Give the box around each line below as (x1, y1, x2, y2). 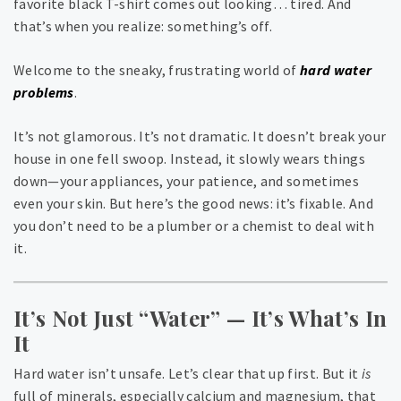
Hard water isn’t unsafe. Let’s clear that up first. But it (13, 364, 362, 383)
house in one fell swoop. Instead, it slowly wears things (13, 149, 365, 168)
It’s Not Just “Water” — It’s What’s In (13, 303, 388, 333)
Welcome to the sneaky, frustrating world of (13, 61, 301, 80)
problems (13, 83, 74, 102)
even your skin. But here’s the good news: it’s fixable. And (13, 194, 373, 213)
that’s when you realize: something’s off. (13, 17, 273, 36)
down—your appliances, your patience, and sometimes (13, 172, 360, 191)
